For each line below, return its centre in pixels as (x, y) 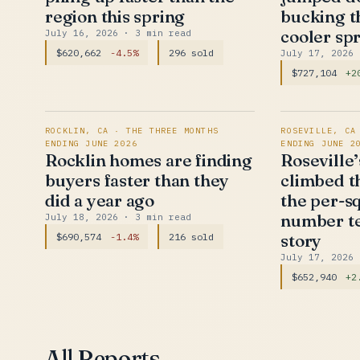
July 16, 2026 (84, 33)
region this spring (115, 16)
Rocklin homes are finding (149, 160)
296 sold (191, 53)
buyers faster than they (137, 180)
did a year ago (100, 200)
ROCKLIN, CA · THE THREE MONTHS (132, 131)
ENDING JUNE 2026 (92, 143)
